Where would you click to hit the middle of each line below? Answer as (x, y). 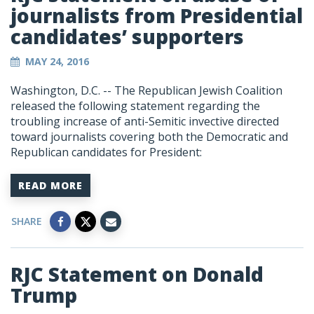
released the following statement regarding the (135, 106)
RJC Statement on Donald (137, 274)
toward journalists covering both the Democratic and (149, 137)
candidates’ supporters (127, 37)
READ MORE (50, 186)
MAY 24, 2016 (57, 62)
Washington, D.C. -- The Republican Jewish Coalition (146, 91)
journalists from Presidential (157, 16)
